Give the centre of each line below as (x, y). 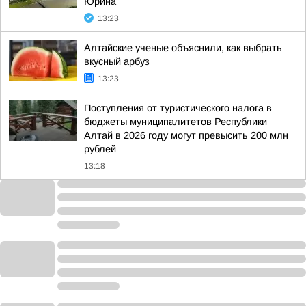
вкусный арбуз (117, 61)
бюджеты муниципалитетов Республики (176, 122)
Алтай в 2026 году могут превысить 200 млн (186, 135)
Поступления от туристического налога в (178, 108)
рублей (100, 149)
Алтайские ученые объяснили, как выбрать (183, 48)
